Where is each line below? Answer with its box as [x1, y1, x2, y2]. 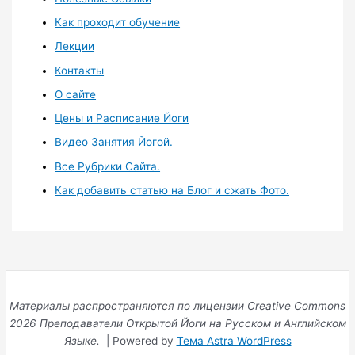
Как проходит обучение [55, 16, 181, 29]
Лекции [55, 40, 95, 53]
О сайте [55, 87, 97, 101]
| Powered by [102, 334, 177, 348]
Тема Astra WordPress [176, 334, 292, 348]
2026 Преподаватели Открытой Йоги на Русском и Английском [9, 317, 346, 330]
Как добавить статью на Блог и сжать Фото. [55, 183, 290, 197]
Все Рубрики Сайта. [55, 159, 161, 173]
